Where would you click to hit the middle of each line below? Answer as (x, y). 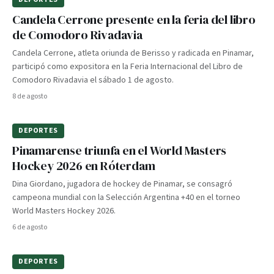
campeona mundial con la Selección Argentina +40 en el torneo (126, 198)
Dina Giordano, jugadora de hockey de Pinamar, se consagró (122, 184)
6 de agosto (30, 227)
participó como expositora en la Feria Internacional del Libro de (128, 67)
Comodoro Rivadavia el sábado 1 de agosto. (93, 80)
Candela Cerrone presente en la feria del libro (134, 20)
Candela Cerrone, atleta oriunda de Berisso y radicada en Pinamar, (133, 53)
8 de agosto (30, 96)
